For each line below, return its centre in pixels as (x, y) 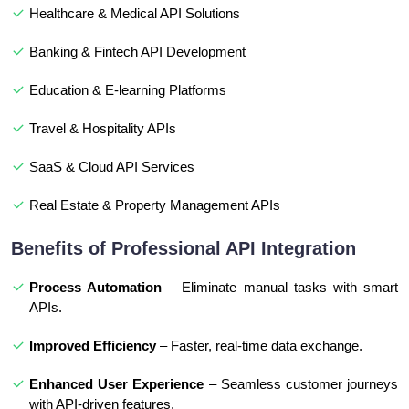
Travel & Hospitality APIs (103, 129)
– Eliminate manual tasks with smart (280, 288)
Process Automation (96, 288)
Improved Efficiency (93, 346)
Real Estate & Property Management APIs (155, 205)
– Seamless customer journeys (301, 384)
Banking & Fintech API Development (137, 52)
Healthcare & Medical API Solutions (135, 14)
